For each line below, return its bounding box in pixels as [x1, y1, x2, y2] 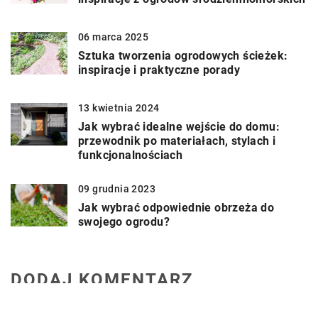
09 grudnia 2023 [78, 183, 155, 195]
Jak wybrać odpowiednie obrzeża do [78, 201, 275, 215]
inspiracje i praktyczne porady [78, 63, 240, 77]
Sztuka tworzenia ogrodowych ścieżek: [78, 49, 288, 63]
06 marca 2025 [78, 31, 149, 43]
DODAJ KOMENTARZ [11, 270, 194, 290]
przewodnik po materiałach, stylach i [78, 134, 276, 148]
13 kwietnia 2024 [78, 102, 160, 114]
